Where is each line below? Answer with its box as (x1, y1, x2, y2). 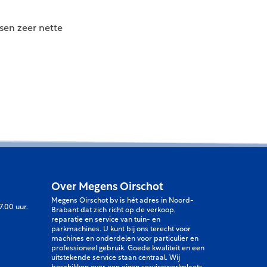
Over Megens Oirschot (51, 182, 164, 193)
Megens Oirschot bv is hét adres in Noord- (51, 197, 194, 204)
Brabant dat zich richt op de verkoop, (51, 207, 176, 214)
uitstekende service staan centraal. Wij (51, 254, 181, 262)
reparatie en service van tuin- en (51, 216, 161, 223)
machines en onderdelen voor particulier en (51, 235, 199, 243)
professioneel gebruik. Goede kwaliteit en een (51, 245, 205, 252)
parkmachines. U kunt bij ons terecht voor (51, 226, 191, 233)
